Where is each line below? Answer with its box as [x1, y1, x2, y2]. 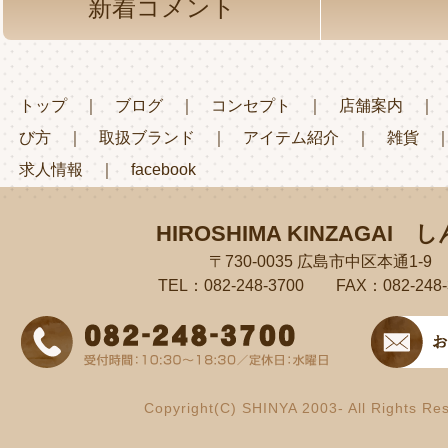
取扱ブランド [99, 129, 195, 147]
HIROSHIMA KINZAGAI [156, 221, 393, 247]
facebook [131, 161, 196, 179]
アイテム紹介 [243, 129, 339, 147]
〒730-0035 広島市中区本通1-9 [208, 253, 432, 271]
